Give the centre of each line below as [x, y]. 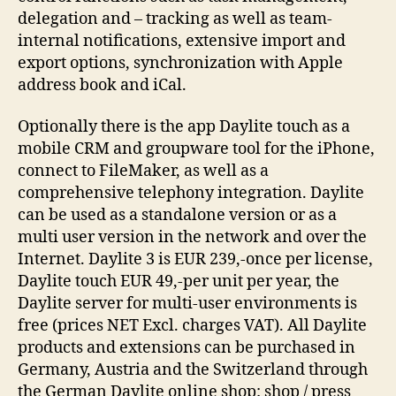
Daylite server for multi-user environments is [187, 304]
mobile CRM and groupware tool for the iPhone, [196, 149]
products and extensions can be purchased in [187, 348]
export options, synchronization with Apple [180, 63]
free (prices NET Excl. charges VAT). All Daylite [192, 326]
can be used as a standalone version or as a [177, 215]
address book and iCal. [102, 85]
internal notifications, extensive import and [182, 41]
